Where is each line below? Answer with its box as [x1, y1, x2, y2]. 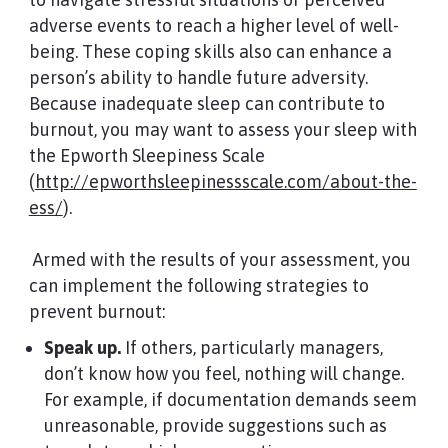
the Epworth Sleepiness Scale [28, 145, 265, 166]
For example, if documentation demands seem [43, 389, 417, 410]
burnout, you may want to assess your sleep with [28, 119, 417, 140]
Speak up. [43, 337, 121, 358]
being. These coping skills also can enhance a [28, 41, 392, 62]
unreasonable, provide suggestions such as [43, 415, 387, 436]
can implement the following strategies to [28, 275, 369, 296]
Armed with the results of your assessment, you [28, 249, 411, 270]
